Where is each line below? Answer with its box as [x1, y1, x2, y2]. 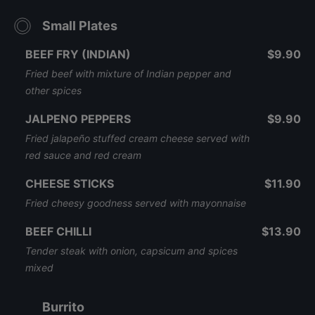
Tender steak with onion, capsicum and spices [25, 245, 238, 257]
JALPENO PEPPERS [25, 112, 131, 126]
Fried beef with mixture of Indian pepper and [25, 67, 231, 79]
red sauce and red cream [25, 149, 141, 161]
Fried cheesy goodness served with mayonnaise [25, 197, 246, 209]
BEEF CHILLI [25, 224, 91, 238]
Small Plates [42, 18, 117, 33]
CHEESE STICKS [25, 176, 114, 191]
